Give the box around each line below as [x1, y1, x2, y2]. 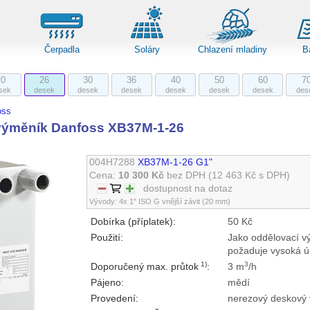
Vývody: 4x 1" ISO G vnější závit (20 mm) [89, 197, 230, 206]
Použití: [91, 232, 124, 244]
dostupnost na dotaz [143, 183, 233, 194]
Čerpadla [44, 44, 80, 55]
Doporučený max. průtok [91, 262, 199, 273]
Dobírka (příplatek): [91, 217, 176, 228]
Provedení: [91, 293, 139, 304]
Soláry [134, 44, 160, 55]
